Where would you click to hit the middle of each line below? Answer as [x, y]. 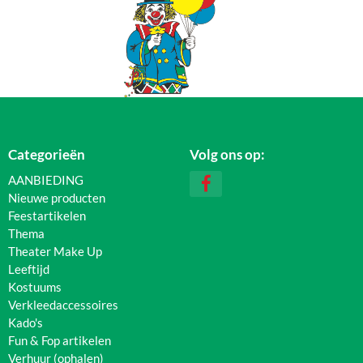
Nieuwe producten [57, 198]
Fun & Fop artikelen [60, 341]
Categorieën [47, 155]
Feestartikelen [47, 216]
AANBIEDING [46, 180]
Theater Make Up [55, 252]
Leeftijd [29, 269]
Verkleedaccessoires [63, 305]
